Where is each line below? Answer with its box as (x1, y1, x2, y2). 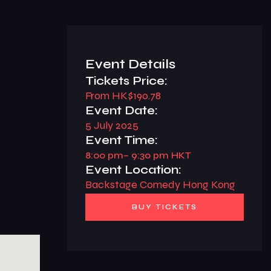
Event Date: (85, 103, 158, 118)
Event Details (85, 56, 176, 72)
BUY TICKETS (132, 203, 197, 211)
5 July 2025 (85, 119, 139, 132)
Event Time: (85, 132, 158, 148)
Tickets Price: (85, 73, 168, 88)
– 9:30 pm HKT (123, 149, 192, 161)
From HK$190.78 (85, 89, 162, 102)
